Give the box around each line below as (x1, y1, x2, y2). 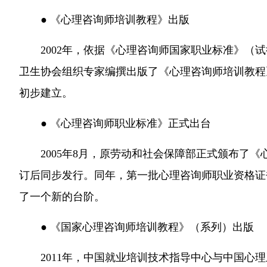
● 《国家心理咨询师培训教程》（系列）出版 (41, 221, 254, 233)
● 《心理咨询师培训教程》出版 (41, 14, 190, 26)
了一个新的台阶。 (19, 191, 105, 203)
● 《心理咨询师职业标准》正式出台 (41, 117, 211, 129)
